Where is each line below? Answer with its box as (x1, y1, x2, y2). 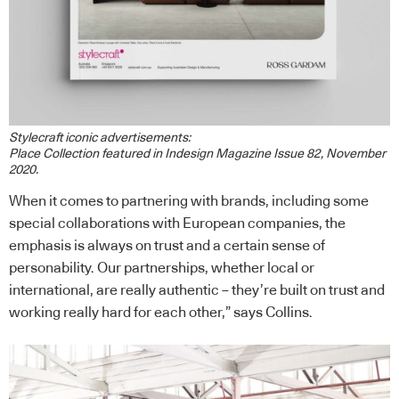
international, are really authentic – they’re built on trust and (9, 283, 385, 298)
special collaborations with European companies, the (9, 216, 346, 232)
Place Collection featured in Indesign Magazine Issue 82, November (9, 148, 386, 161)
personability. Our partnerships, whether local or (9, 261, 314, 276)
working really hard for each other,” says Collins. (9, 305, 313, 321)
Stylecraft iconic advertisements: (9, 132, 191, 145)
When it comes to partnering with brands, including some (9, 194, 369, 209)
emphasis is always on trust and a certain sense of (9, 239, 325, 254)
